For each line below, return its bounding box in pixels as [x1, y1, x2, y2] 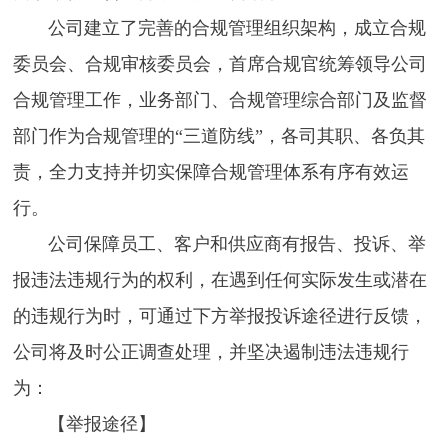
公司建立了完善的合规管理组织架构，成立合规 [13, 18, 427, 39]
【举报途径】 [13, 414, 157, 435]
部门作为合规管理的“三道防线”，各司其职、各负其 [13, 126, 426, 147]
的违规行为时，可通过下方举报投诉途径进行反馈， [13, 306, 428, 327]
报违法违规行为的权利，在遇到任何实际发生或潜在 [13, 270, 428, 291]
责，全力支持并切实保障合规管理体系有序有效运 [13, 162, 410, 183]
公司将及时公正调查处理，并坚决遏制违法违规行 [13, 342, 410, 363]
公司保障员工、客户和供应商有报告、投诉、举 [13, 234, 427, 255]
